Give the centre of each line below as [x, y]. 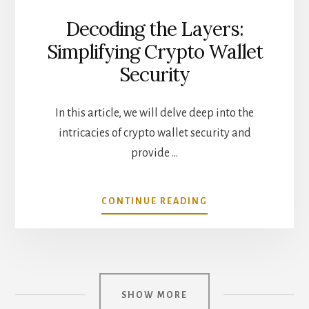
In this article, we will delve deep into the [154, 113]
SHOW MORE [154, 295]
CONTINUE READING [154, 201]
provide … [154, 153]
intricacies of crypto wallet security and [154, 133]
